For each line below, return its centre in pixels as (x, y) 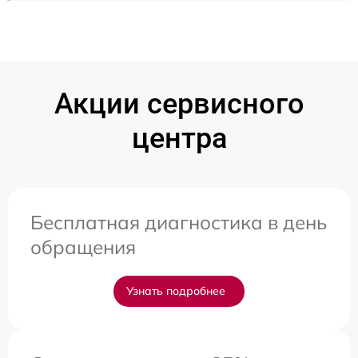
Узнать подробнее (176, 290)
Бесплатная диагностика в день (179, 222)
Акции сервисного (179, 103)
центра (179, 138)
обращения (83, 247)
